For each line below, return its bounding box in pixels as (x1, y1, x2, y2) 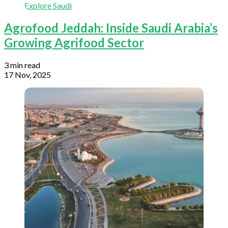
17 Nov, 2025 (4, 70, 51, 80)
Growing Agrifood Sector (4, 35, 144, 50)
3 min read (4, 60, 40, 70)
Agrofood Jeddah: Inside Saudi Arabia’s (4, 20, 218, 36)
